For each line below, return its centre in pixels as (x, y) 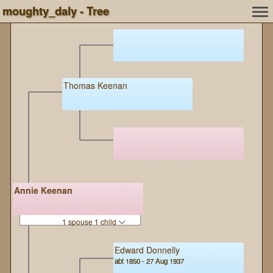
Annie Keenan (43, 190)
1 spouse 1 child (90, 221)
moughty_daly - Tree (56, 11)
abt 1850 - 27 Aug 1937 (149, 261)
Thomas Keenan (95, 85)
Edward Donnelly (147, 250)
